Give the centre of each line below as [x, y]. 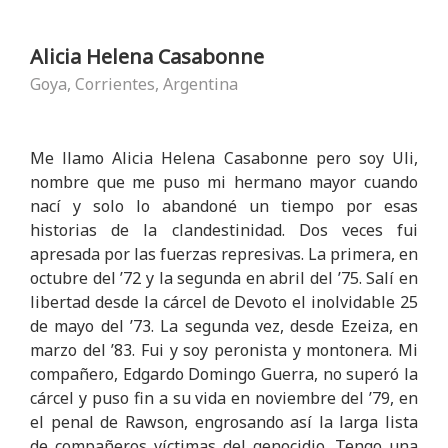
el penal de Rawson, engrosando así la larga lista [224, 422]
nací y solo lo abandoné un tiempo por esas [224, 206]
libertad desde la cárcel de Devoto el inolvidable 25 [224, 302]
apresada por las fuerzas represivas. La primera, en [224, 254]
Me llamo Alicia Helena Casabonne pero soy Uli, [224, 158]
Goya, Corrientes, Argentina [134, 84]
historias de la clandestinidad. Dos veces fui [224, 230]
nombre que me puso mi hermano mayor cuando [224, 182]
